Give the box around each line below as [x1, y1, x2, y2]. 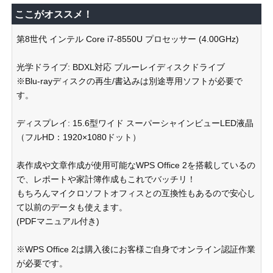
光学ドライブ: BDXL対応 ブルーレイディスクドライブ [16, 62, 225, 72]
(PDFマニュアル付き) [16, 216, 99, 226]
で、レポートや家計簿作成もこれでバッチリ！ [16, 174, 196, 184]
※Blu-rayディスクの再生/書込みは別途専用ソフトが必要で [16, 76, 243, 86]
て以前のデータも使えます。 [16, 202, 127, 212]
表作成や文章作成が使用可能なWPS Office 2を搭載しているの [16, 160, 255, 170]
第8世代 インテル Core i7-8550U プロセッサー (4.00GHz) [16, 34, 239, 44]
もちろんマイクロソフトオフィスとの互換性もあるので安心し [16, 188, 255, 198]
